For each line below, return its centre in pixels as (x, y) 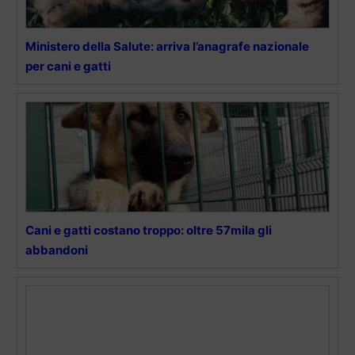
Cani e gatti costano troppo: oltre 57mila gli (149, 230)
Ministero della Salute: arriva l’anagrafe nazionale (167, 46)
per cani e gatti (68, 66)
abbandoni (57, 250)
